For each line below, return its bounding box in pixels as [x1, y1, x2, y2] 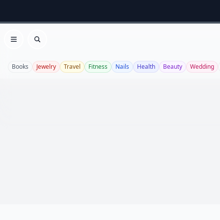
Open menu [13, 39, 57, 50]
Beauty [163, 62, 182, 71]
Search [36, 39, 62, 50]
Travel [64, 62, 81, 71]
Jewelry [36, 62, 56, 71]
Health [137, 62, 155, 71]
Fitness [88, 62, 108, 71]
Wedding [190, 62, 214, 71]
